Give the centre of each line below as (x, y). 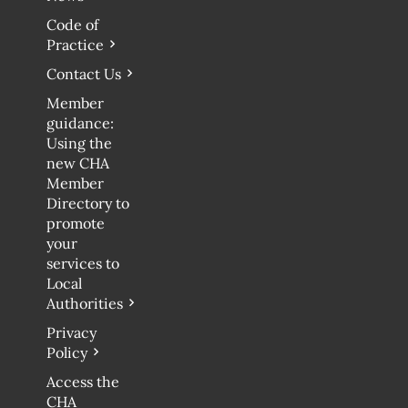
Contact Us (84, 73)
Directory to (88, 203)
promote (76, 223)
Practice (76, 44)
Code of (73, 24)
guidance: (81, 122)
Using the (80, 143)
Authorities (85, 303)
